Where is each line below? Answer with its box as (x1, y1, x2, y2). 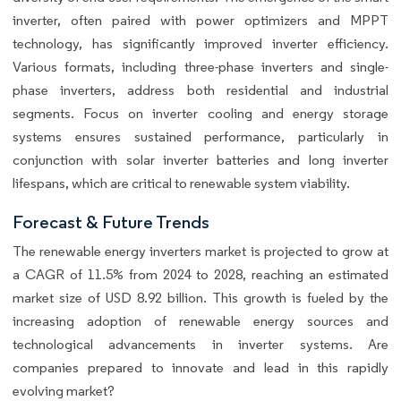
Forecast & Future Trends (13, 211, 209, 234)
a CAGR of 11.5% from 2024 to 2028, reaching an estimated (13, 266, 388, 284)
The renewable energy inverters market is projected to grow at (13, 243, 388, 260)
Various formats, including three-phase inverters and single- (13, 58, 388, 76)
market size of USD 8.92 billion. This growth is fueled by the (13, 289, 388, 307)
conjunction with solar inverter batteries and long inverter (13, 151, 388, 169)
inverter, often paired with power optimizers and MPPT (13, 12, 388, 30)
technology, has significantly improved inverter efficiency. (13, 35, 388, 53)
